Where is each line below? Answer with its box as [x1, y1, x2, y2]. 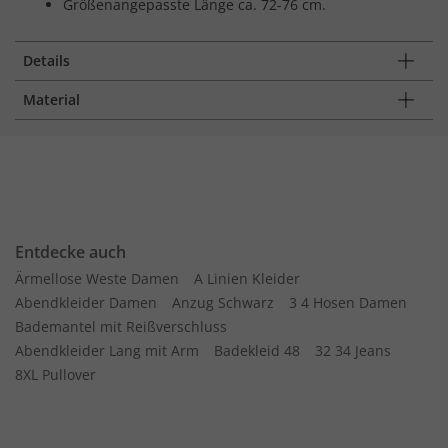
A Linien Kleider [194, 268, 300, 288]
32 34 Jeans [315, 340, 391, 360]
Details [23, 50, 70, 70]
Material [23, 89, 80, 109]
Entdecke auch [15, 240, 126, 263]
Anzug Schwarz [172, 292, 274, 312]
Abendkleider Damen [15, 292, 157, 312]
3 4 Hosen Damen [289, 292, 407, 312]
